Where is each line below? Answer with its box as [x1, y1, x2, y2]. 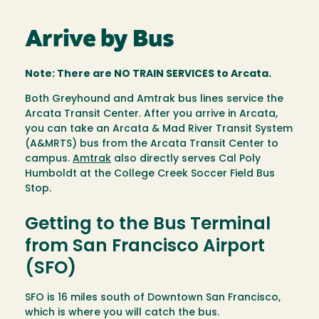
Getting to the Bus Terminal [25, 216, 271, 234]
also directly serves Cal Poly [111, 154, 261, 165]
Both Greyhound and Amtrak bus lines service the [25, 94, 283, 105]
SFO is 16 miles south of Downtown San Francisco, [25, 292, 281, 303]
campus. [25, 154, 73, 165]
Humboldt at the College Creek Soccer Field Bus [25, 169, 275, 180]
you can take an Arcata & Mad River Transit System [25, 124, 293, 135]
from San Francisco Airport [25, 238, 265, 256]
